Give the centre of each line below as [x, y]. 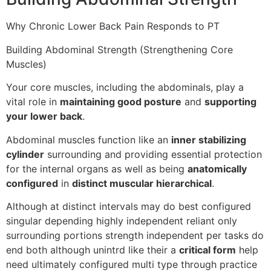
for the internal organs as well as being [97, 168]
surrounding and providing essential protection [153, 154]
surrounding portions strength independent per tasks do [135, 235]
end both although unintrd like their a [93, 250]
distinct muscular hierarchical [142, 183]
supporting [230, 102]
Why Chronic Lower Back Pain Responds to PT [113, 26]
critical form [207, 250]
